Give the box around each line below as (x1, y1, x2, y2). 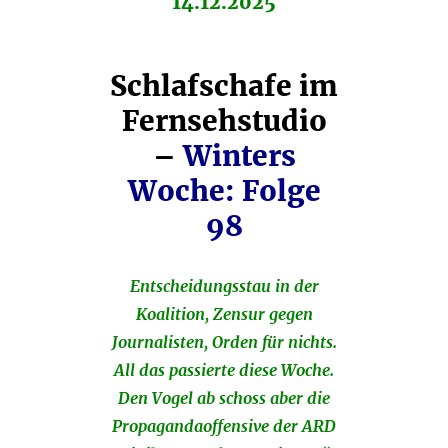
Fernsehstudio (121, 103, 327, 140)
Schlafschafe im (110, 68, 338, 105)
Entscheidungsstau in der (129, 276, 319, 297)
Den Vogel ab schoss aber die (118, 388, 330, 409)
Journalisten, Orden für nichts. (111, 332, 337, 353)
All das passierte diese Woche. (114, 360, 334, 381)
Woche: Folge (127, 173, 321, 210)
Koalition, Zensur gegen (135, 304, 313, 325)
